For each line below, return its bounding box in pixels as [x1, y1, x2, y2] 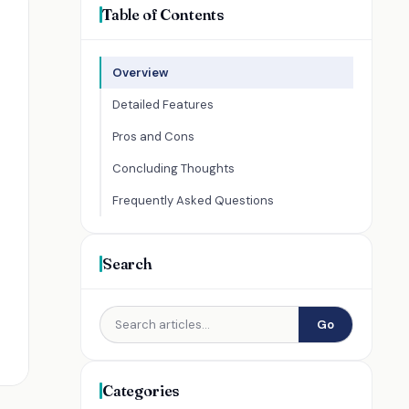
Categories [102, 381, 181, 400]
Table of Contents [102, 5, 225, 24]
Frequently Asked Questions [112, 193, 274, 208]
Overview [112, 65, 169, 80]
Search [102, 254, 152, 273]
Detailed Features [112, 97, 214, 112]
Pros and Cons [112, 129, 194, 144]
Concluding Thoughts [112, 161, 235, 176]
